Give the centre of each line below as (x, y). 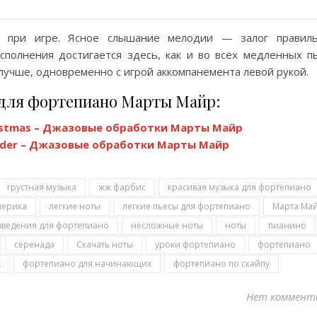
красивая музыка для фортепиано (240, 187)
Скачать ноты (105, 244)
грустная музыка (42, 187)
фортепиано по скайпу (221, 264)
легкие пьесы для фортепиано (186, 206)
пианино (287, 225)
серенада (34, 244)
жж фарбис (122, 187)
